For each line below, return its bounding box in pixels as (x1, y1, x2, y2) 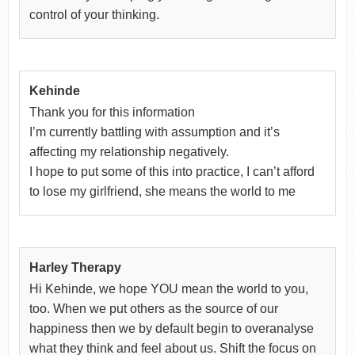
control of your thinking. (29, 7, 159, 21)
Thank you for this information (29, 105, 195, 119)
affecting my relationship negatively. (29, 144, 229, 158)
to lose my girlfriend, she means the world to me (29, 184, 296, 198)
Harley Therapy (29, 260, 121, 274)
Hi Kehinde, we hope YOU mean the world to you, (29, 281, 308, 296)
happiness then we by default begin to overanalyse (29, 321, 314, 335)
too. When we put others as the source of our (29, 301, 278, 315)
